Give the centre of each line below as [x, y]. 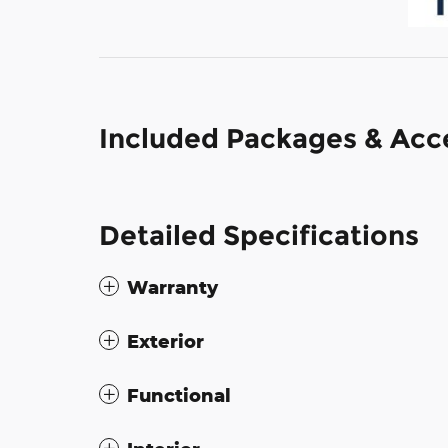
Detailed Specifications [259, 235]
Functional [179, 394]
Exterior [165, 340]
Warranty [172, 286]
